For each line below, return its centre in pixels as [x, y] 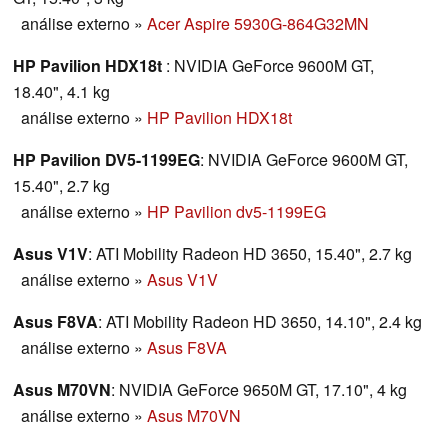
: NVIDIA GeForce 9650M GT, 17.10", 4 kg [259, 390]
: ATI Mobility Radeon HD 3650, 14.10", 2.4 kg [260, 322]
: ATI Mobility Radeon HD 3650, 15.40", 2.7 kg [250, 254]
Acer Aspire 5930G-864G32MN [258, 24]
